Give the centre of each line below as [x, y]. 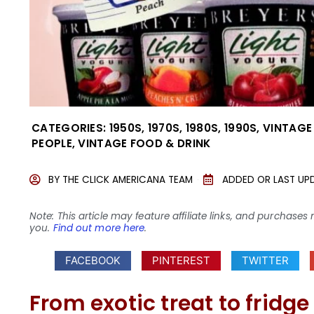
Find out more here [99, 228]
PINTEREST [182, 260]
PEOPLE [52, 143]
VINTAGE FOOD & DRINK [144, 143]
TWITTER [266, 260]
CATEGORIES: [69, 128]
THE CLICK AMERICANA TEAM [128, 179]
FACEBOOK [93, 260]
